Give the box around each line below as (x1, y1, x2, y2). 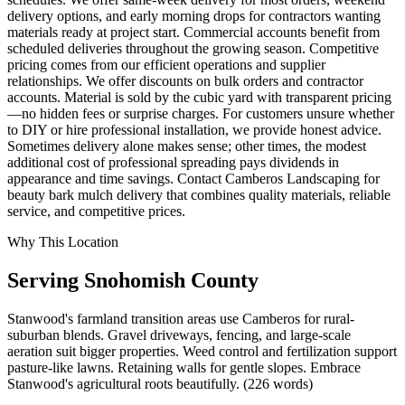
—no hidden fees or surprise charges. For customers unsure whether (7, 106, 394, 122)
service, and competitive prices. (7, 203, 185, 220)
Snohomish (84, 268, 185, 293)
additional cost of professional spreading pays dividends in (7, 155, 339, 171)
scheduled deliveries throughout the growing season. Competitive (7, 41, 379, 57)
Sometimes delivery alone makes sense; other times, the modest (7, 138, 366, 155)
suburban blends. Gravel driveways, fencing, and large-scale (7, 327, 351, 344)
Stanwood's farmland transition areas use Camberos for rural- (7, 311, 354, 327)
